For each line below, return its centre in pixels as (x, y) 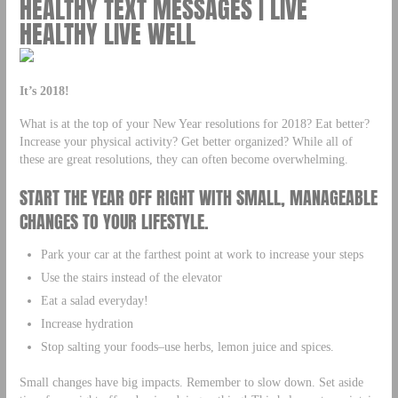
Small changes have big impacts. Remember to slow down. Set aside (191, 382)
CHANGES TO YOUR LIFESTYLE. (114, 221)
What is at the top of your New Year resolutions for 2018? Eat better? (194, 123)
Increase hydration (87, 323)
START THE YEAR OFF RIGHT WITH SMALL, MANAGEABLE (198, 197)
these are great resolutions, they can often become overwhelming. (183, 159)
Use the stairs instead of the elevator (131, 277)
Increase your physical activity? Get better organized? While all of (186, 141)
